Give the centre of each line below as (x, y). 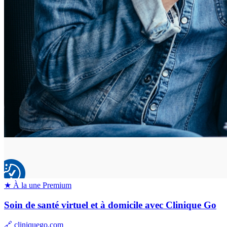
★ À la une (22, 185)
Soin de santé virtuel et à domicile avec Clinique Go (110, 205)
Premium (57, 185)
